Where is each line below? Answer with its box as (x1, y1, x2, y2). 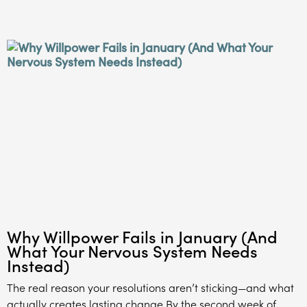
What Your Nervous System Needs (7, 238, 258, 262)
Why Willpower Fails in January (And (7, 224, 278, 247)
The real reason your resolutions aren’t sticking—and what (7, 279, 294, 295)
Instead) (7, 253, 70, 276)
